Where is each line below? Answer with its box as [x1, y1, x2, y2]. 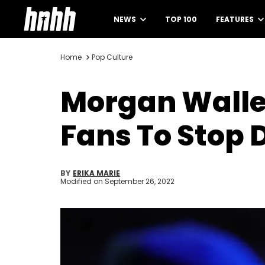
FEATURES [216, 14, 256, 24]
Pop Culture [92, 52, 132, 62]
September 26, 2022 [105, 176, 174, 186]
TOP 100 [165, 14, 197, 24]
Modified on [60, 176, 105, 186]
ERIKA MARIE [73, 168, 120, 178]
